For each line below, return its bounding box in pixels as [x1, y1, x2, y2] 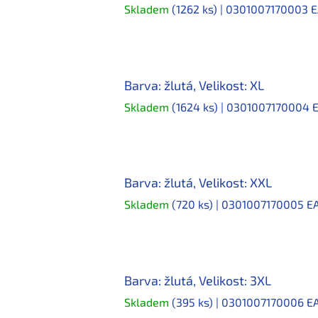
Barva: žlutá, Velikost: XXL [124, 175, 272, 191]
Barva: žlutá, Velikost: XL [124, 77, 264, 93]
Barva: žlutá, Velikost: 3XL [124, 272, 271, 288]
